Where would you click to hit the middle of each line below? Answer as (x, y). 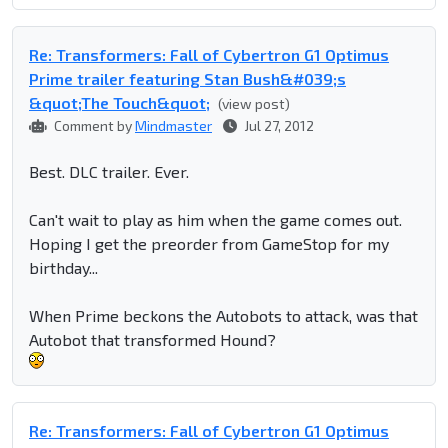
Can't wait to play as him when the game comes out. (215, 220)
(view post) (254, 104)
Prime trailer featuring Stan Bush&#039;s (187, 79)
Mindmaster (173, 126)
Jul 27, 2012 (277, 126)
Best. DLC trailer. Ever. (109, 172)
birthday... (63, 268)
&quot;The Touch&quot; (119, 103)
